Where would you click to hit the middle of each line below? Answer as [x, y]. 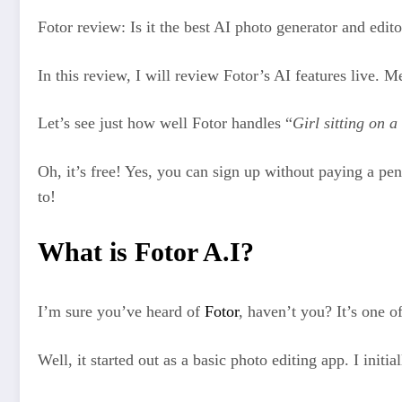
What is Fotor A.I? [146, 252]
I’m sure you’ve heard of [121, 312]
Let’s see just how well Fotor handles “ [165, 123]
